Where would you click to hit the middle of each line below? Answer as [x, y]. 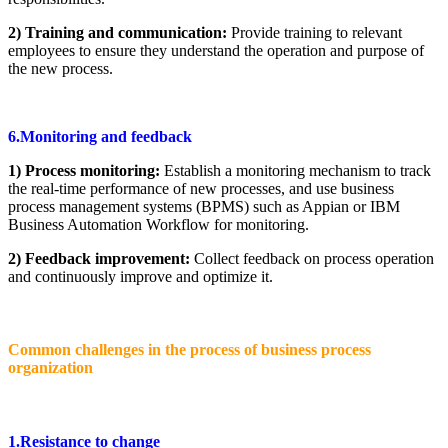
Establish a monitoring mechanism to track [295, 170]
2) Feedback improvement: [99, 258]
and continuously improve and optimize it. [140, 276]
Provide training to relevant [314, 32]
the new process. [60, 68]
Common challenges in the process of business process [189, 350]
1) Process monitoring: [84, 170]
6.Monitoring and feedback [100, 136]
